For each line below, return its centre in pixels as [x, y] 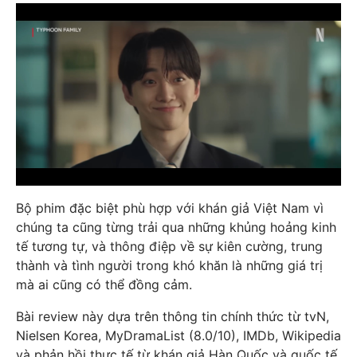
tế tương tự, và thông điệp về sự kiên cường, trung [169, 246]
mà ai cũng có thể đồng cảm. [104, 284]
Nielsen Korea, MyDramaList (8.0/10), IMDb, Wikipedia [178, 335]
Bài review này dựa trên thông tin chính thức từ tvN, [173, 316]
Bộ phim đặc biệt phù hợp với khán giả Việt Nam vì [170, 208]
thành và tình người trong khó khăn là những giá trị [169, 265]
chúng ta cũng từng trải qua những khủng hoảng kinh [176, 227]
